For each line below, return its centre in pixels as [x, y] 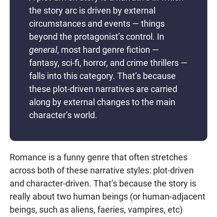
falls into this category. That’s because [102, 76]
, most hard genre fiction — [108, 50]
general [43, 50]
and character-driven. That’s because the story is [103, 183]
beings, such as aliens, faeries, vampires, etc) [96, 209]
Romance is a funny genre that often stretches [99, 157]
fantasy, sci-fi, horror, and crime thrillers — [108, 63]
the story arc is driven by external [92, 10]
